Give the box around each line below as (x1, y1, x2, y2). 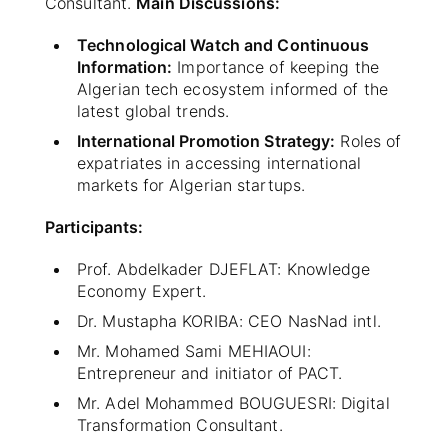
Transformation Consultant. (77, 414, 283, 435)
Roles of (335, 130, 402, 151)
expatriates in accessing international (77, 152, 361, 173)
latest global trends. (77, 100, 230, 121)
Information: (77, 56, 173, 77)
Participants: (45, 216, 144, 237)
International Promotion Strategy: (77, 130, 336, 151)
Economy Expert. (77, 280, 207, 301)
